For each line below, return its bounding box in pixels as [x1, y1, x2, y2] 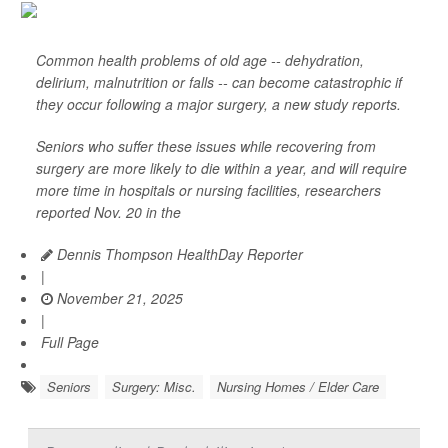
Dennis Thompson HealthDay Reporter [53, 244, 303, 265]
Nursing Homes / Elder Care [217, 377, 379, 397]
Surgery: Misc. [112, 377, 196, 397]
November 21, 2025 [53, 288, 183, 309]
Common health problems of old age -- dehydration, [36, 50, 364, 71]
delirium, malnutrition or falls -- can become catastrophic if [36, 72, 402, 93]
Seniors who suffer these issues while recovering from [36, 136, 376, 157]
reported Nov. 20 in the [36, 202, 181, 223]
